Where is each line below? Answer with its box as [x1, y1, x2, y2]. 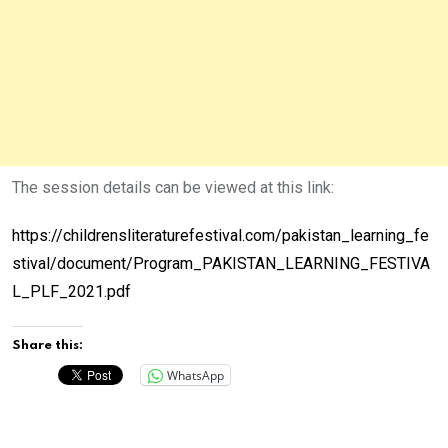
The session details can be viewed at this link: [12, 178, 334, 198]
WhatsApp [167, 366, 224, 384]
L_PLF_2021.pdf [12, 282, 131, 302]
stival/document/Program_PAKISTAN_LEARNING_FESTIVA [12, 254, 430, 274]
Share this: [12, 339, 83, 353]
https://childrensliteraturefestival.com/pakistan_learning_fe [12, 226, 429, 246]
